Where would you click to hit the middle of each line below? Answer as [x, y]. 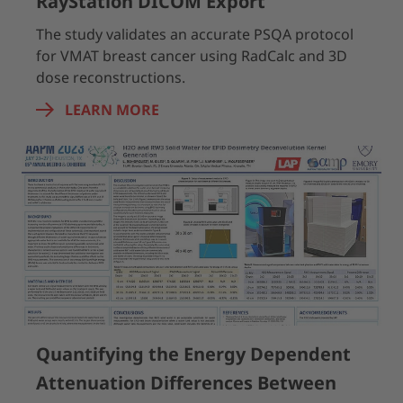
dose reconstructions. [111, 77]
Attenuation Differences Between [186, 383]
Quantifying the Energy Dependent [193, 354]
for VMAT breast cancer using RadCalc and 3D [192, 56]
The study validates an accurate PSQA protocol [195, 34]
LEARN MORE [112, 110]
